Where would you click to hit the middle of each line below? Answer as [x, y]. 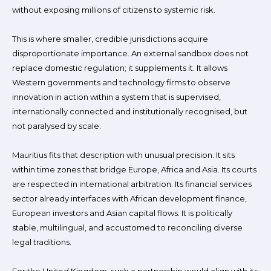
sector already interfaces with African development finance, [129, 198]
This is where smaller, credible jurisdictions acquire [110, 39]
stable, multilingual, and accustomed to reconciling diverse [127, 227]
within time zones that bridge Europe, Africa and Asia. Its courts [134, 169]
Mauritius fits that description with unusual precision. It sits [123, 155]
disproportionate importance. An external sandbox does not [130, 53]
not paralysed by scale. [57, 126]
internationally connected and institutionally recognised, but [130, 111]
